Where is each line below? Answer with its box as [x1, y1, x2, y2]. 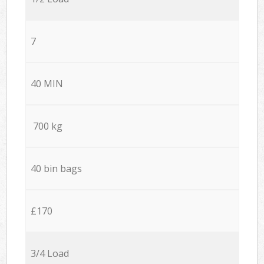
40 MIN [30, 77, 63, 90]
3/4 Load [30, 246, 69, 260]
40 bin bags [30, 161, 82, 175]
